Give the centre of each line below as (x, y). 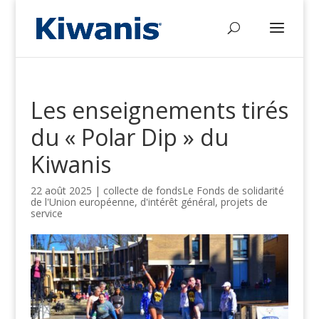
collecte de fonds (142, 190)
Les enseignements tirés (159, 110)
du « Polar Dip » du (129, 137)
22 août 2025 (61, 190)
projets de (244, 202)
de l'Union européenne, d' (89, 202)
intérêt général (181, 202)
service (46, 213)
